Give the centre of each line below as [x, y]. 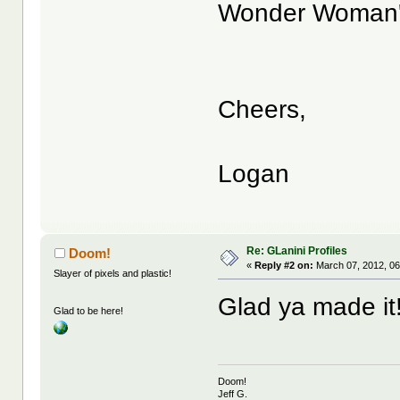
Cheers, [262, 110]
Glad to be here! [89, 311]
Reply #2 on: [284, 265]
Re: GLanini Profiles [297, 250]
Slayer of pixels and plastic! [113, 273]
